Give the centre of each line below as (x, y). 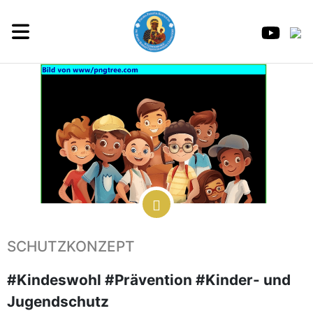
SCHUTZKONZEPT (71, 246)
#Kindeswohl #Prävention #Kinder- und (149, 280)
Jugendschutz (58, 301)
